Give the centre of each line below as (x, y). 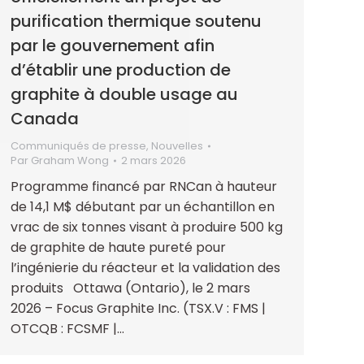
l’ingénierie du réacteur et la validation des (145, 267)
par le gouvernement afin (113, 45)
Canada (45, 118)
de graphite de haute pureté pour (118, 247)
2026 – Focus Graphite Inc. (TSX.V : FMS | (138, 308)
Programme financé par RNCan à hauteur (144, 186)
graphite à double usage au (124, 94)
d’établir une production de (121, 69)
